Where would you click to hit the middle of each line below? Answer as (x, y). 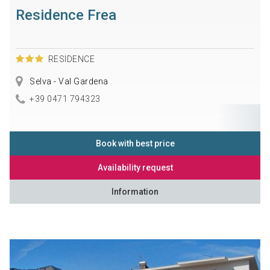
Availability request (135, 167)
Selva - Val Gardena (68, 81)
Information (135, 191)
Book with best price (135, 143)
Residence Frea (66, 15)
